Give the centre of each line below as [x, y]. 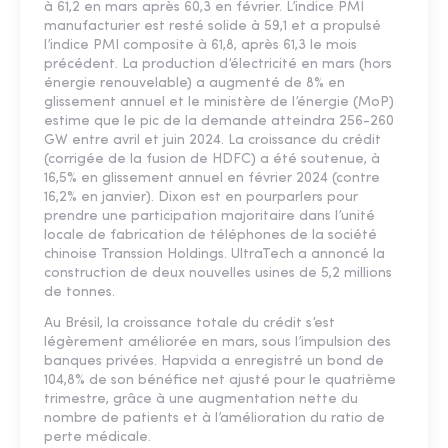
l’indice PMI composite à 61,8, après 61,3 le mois [200, 46]
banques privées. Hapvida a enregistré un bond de [214, 362]
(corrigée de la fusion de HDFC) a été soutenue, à [212, 160]
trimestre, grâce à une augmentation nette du [201, 400]
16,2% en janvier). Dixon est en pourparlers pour [201, 198]
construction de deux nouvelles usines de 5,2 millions [218, 274]
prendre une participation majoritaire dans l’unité [209, 217]
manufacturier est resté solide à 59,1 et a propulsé [212, 27]
